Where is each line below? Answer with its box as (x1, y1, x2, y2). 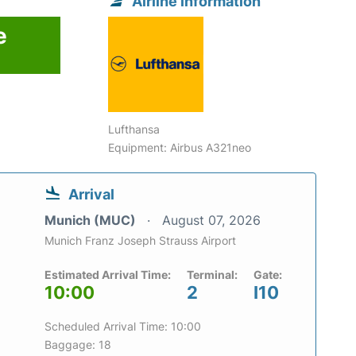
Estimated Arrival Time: (44, 268, 171, 282)
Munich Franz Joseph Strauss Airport (44, 234, 236, 248)
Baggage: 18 (44, 338, 111, 352)
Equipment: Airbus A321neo (108, 141, 252, 155)
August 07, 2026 (162, 212, 261, 229)
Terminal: (187, 268, 238, 282)
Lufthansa (108, 122, 161, 137)
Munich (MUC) (44, 212, 139, 229)
